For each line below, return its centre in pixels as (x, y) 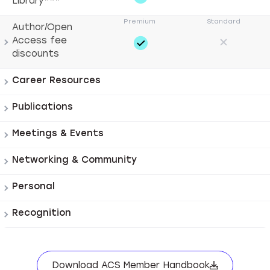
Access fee (39, 40)
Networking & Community (74, 160)
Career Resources (56, 80)
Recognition (42, 213)
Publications (42, 107)
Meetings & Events (58, 133)
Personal (33, 186)
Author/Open (42, 27)
